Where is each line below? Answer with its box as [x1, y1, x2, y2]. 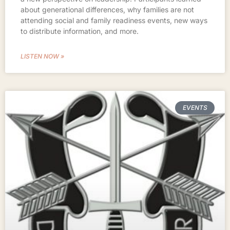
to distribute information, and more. [21, 26, 139, 35]
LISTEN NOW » [21, 52, 64, 60]
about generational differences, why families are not [21, 5, 194, 14]
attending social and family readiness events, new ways [21, 15, 207, 25]
